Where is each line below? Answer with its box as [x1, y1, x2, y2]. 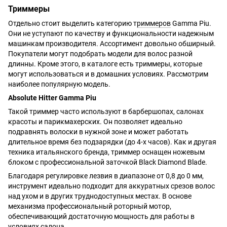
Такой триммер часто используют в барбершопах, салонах [8, 107, 204, 116]
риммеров [137, 19, 171, 27]
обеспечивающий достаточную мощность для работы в [8, 212, 195, 220]
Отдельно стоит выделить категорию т [8, 19, 137, 27]
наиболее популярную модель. [8, 80, 110, 88]
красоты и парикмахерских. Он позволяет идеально [8, 117, 182, 126]
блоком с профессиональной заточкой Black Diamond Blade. [8, 158, 207, 166]
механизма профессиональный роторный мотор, [8, 202, 171, 210]
